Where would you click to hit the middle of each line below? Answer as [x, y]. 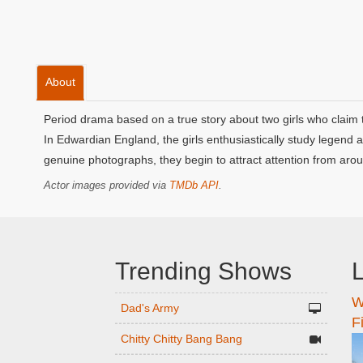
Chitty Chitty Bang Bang [181, 339]
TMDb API [194, 185]
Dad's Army [149, 308]
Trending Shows [203, 271]
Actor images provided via [107, 185]
